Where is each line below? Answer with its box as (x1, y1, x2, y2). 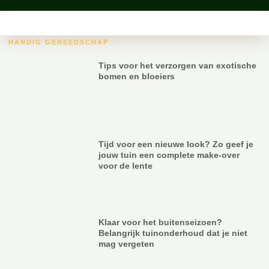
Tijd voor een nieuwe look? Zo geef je (98, 139, 254, 149)
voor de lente (98, 160, 153, 171)
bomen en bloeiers (98, 71, 175, 82)
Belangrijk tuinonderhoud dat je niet (98, 228, 248, 238)
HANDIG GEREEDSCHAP (8, 38, 109, 46)
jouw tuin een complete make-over (98, 150, 240, 160)
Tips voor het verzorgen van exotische (98, 61, 257, 71)
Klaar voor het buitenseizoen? (98, 217, 223, 227)
